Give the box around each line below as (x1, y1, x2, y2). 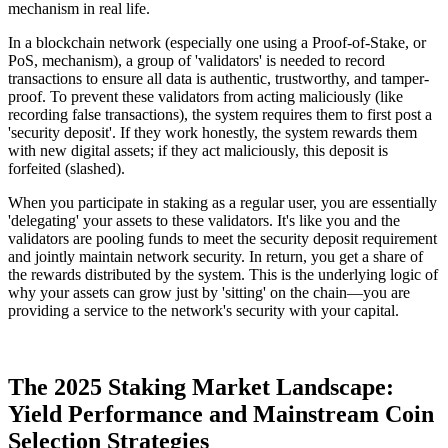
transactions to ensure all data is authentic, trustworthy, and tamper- (8, 70, 429, 88)
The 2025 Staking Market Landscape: (8, 374, 394, 401)
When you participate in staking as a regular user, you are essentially (8, 194, 437, 212)
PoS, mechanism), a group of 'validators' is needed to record (8, 52, 385, 70)
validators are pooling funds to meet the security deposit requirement (8, 230, 437, 248)
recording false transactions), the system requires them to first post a (8, 106, 432, 124)
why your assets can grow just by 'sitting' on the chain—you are (8, 284, 410, 302)
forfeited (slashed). (8, 160, 125, 178)
